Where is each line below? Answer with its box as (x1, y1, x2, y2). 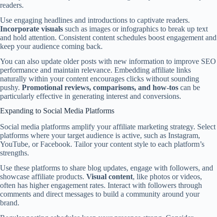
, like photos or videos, (133, 172, 202, 181)
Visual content (86, 172, 133, 181)
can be (178, 83, 200, 92)
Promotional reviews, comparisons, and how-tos (22, 83, 178, 92)
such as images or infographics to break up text (63, 24, 208, 33)
